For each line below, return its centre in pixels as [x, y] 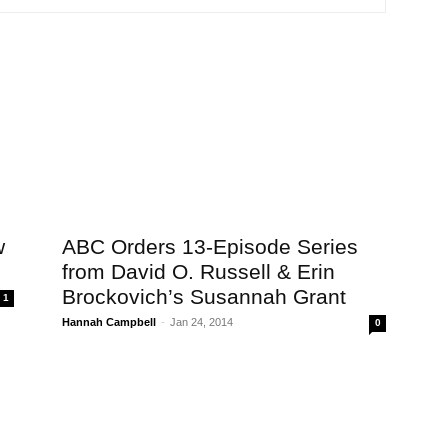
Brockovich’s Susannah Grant [204, 296]
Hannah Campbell [109, 322]
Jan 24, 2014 [201, 322]
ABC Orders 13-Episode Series [210, 246]
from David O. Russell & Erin [198, 271]
